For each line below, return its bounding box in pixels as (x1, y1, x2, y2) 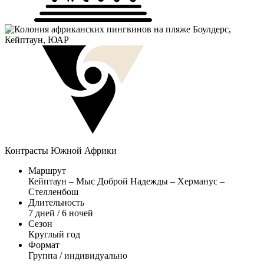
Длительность (28, 197, 84, 207)
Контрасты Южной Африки (5, 145, 117, 156)
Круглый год (28, 229, 80, 239)
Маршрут (28, 165, 66, 176)
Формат (28, 239, 60, 250)
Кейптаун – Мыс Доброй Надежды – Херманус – (28, 176, 225, 186)
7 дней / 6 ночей (28, 207, 93, 218)
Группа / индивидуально (28, 250, 127, 260)
